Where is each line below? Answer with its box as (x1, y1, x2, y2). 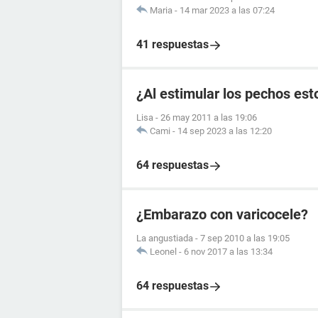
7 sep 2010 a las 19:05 (200, 233, 290, 243)
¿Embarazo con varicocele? (136, 206, 308, 223)
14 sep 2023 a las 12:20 (177, 126, 272, 136)
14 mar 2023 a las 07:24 (180, 5, 275, 16)
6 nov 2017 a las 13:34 (184, 246, 273, 257)
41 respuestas (136, 38, 209, 51)
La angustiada (136, 233, 193, 243)
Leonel (150, 246, 177, 257)
